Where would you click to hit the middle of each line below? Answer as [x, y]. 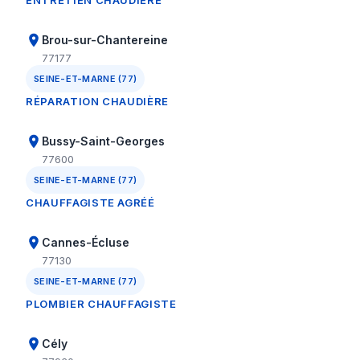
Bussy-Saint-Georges [103, 141]
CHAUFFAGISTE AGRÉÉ [90, 202]
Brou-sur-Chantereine [105, 40]
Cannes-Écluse [86, 242]
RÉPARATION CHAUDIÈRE [97, 101]
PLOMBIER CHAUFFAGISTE [101, 304]
